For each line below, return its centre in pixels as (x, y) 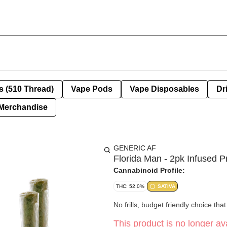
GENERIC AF (135, 148)
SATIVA (166, 186)
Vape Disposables (164, 89)
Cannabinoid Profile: (149, 170)
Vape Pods (92, 89)
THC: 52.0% (130, 186)
